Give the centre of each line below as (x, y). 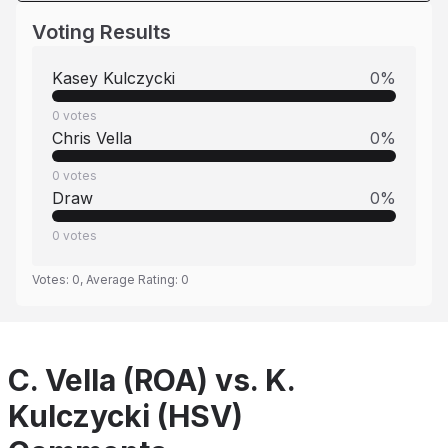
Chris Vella (92, 138)
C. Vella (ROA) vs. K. (151, 380)
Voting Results (101, 32)
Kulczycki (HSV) (125, 416)
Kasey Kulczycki (113, 78)
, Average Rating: (130, 279)
